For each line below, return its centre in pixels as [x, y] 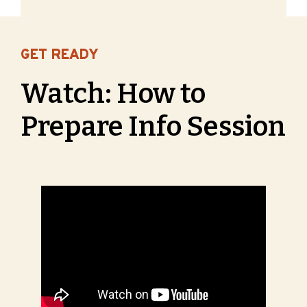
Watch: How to [113, 94]
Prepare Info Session [153, 127]
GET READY [60, 56]
